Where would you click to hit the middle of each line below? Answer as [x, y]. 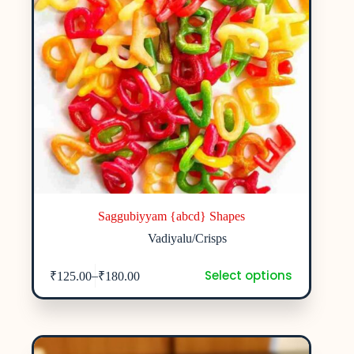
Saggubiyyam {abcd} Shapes [172, 217]
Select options [248, 276]
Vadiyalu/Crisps [188, 239]
